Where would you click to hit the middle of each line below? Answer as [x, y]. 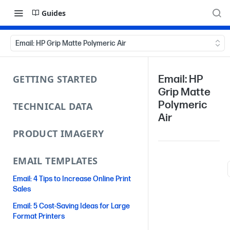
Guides [54, 13]
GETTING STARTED [55, 79]
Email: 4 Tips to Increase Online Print [72, 179]
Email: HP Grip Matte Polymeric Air [71, 43]
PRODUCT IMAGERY [59, 133]
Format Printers [39, 216]
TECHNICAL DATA [53, 106]
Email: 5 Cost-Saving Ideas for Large [71, 206]
